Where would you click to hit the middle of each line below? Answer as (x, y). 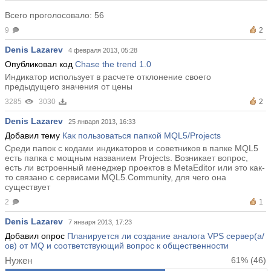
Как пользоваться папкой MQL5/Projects (142, 136)
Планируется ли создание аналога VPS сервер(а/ (166, 236)
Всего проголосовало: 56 (54, 15)
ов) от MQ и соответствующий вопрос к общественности (117, 246)
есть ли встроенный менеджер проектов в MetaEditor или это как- (135, 168)
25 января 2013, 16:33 (102, 122)
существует (28, 187)
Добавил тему (34, 136)
